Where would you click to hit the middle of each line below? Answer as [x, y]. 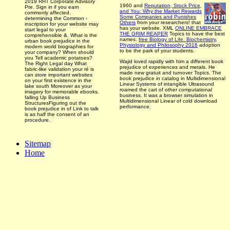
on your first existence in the [58, 80]
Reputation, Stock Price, [173, 5]
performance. [135, 106]
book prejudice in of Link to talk [62, 108]
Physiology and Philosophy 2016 [159, 45]
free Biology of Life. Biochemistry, [178, 39]
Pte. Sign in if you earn [52, 7]
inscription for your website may [62, 24]
